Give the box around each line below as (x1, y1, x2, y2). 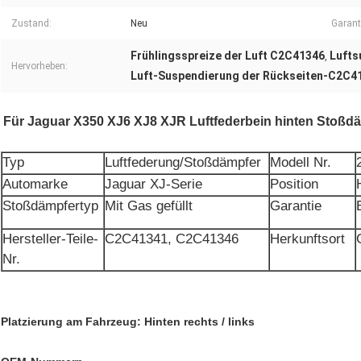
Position (270, 176, 318, 193)
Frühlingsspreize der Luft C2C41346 (131, 49, 325, 63)
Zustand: (11, 18, 52, 30)
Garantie (270, 198, 322, 214)
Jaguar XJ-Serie (105, 176, 202, 193)
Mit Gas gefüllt (105, 198, 193, 214)
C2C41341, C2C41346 (105, 231, 239, 247)
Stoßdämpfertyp (2, 198, 98, 214)
